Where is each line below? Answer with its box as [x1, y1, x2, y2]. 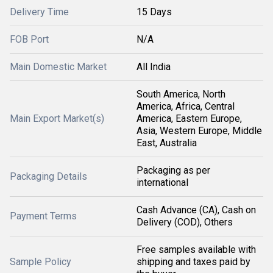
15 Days [136, 6, 172, 18]
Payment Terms [10, 210, 77, 222]
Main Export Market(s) [10, 113, 104, 124]
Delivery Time [10, 6, 69, 18]
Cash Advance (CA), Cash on [136, 204, 256, 216]
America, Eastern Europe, [136, 113, 242, 124]
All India [136, 61, 171, 73]
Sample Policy [10, 256, 71, 268]
